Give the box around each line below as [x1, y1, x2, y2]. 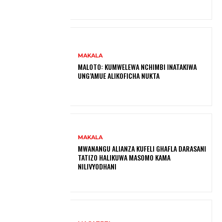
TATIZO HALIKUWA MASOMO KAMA [78, 152, 171, 163]
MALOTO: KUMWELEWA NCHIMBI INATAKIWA [78, 61, 197, 72]
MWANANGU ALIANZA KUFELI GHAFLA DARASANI [78, 143, 207, 154]
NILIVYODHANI [78, 161, 117, 172]
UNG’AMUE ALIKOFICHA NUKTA [78, 70, 160, 81]
